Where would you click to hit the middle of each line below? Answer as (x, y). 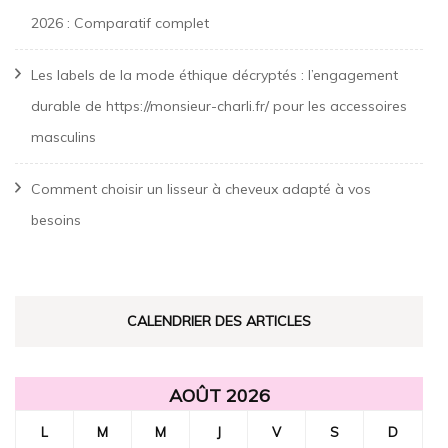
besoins (56, 219)
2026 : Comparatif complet (120, 22)
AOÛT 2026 (219, 395)
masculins (63, 136)
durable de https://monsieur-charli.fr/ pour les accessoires (219, 105)
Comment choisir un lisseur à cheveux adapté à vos (201, 188)
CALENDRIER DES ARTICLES (219, 320)
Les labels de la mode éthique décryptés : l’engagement (214, 74)
